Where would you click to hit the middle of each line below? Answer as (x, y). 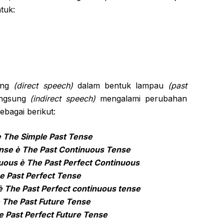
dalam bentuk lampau (120, 85)
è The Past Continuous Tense (73, 149)
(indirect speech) (63, 98)
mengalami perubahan (141, 98)
